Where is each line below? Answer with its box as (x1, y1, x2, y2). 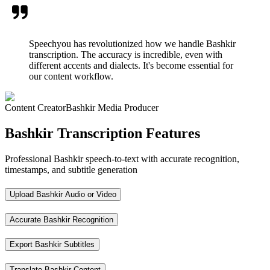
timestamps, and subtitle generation (5, 165, 137, 175)
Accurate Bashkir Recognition (10, 215, 113, 224)
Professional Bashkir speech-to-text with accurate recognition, (5, 154, 239, 165)
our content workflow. (29, 71, 113, 82)
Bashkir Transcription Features (5, 125, 200, 142)
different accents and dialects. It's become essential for (29, 60, 233, 71)
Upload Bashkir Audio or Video (10, 189, 116, 199)
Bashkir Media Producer (66, 102, 159, 113)
